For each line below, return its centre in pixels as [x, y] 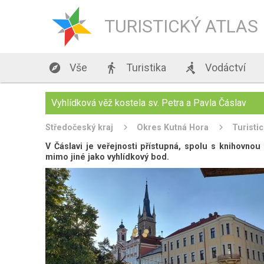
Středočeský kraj [80, 127]
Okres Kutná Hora [173, 127]
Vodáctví [225, 67]
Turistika [145, 67]
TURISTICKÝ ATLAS [181, 26]
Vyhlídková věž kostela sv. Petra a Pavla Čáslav [149, 103]
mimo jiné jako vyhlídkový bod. [108, 157]
